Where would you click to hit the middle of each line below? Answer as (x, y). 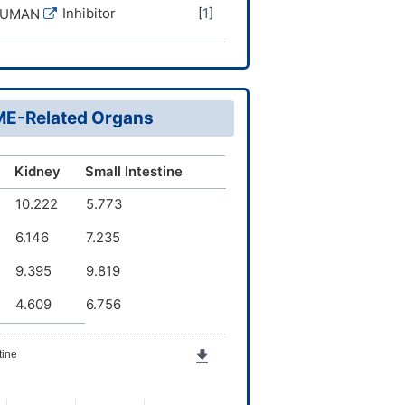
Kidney (38, 171)
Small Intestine (134, 171)
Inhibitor (89, 13)
